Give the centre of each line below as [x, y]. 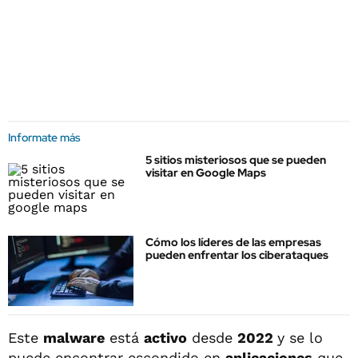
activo [165, 338]
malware [74, 338]
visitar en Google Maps [206, 172]
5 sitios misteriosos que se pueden [236, 159]
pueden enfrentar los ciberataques [237, 255]
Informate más [44, 137]
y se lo [300, 338]
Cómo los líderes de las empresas [233, 243]
